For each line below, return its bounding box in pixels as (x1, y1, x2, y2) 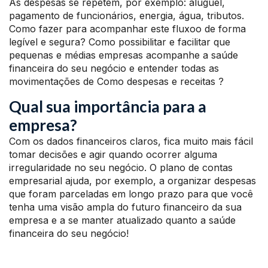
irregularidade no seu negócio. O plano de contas (9, 162, 233, 173)
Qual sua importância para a (9, 97, 206, 116)
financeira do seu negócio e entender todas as (9, 62, 219, 74)
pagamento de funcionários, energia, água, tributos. (9, 10, 244, 22)
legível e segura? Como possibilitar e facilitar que (9, 36, 230, 48)
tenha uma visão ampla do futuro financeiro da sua (9, 201, 242, 213)
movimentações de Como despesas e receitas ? (9, 75, 224, 87)
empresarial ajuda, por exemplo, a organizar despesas (9, 175, 256, 187)
